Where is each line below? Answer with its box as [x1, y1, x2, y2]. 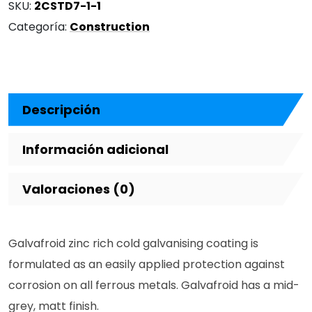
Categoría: [8, 18, 70, 35]
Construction [70, 18, 150, 35]
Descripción [22, 100, 100, 118]
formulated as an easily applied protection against [8, 256, 285, 272]
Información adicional [22, 140, 169, 158]
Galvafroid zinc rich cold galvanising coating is [8, 235, 258, 251]
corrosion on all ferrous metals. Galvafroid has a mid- [8, 276, 299, 293]
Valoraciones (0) [22, 180, 135, 198]
